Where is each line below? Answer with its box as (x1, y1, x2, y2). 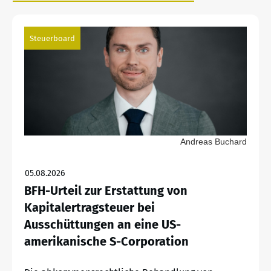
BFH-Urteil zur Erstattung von (24, 183, 188, 198)
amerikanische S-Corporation (24, 233, 189, 249)
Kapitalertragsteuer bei (24, 200, 155, 215)
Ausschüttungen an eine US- (24, 217, 181, 232)
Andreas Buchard (180, 136, 247, 146)
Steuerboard (30, 33, 75, 43)
